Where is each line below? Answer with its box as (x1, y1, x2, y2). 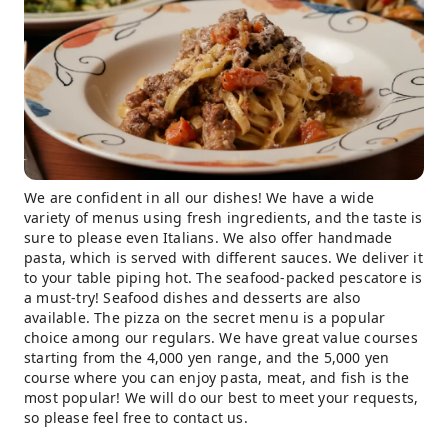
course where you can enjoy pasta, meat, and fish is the (24, 367, 410, 387)
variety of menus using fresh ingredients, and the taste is (24, 207, 423, 227)
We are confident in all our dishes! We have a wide (24, 187, 375, 207)
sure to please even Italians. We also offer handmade (24, 227, 393, 247)
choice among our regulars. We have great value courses (24, 327, 418, 347)
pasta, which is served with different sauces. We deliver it (24, 247, 423, 267)
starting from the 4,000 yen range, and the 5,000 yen (24, 347, 390, 367)
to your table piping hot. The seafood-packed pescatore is (24, 267, 423, 287)
